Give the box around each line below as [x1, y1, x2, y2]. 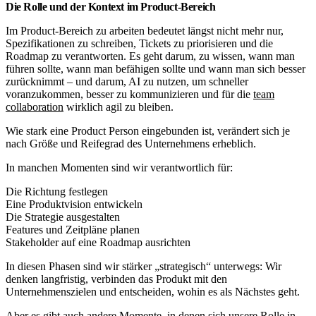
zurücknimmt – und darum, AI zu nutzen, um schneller [6, 75, 248, 87]
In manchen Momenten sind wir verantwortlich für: [6, 161, 233, 174]
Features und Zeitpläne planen [6, 223, 140, 236]
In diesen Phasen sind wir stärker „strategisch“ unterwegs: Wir [6, 260, 281, 272]
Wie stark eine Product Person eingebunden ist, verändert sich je [6, 124, 290, 137]
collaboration [6, 100, 63, 113]
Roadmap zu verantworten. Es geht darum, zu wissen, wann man [6, 49, 295, 62]
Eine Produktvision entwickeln [6, 197, 142, 210]
